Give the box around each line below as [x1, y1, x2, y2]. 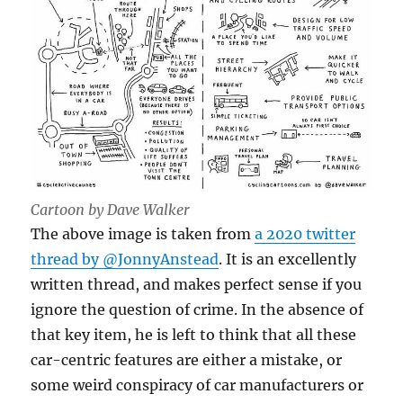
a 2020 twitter [255, 225, 356, 244]
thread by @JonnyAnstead [31, 250, 219, 269]
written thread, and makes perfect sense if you [31, 275, 363, 294]
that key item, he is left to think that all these [31, 326, 357, 345]
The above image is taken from [31, 225, 255, 244]
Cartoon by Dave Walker [31, 201, 191, 219]
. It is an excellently [219, 250, 357, 269]
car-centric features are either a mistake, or [31, 351, 343, 370]
